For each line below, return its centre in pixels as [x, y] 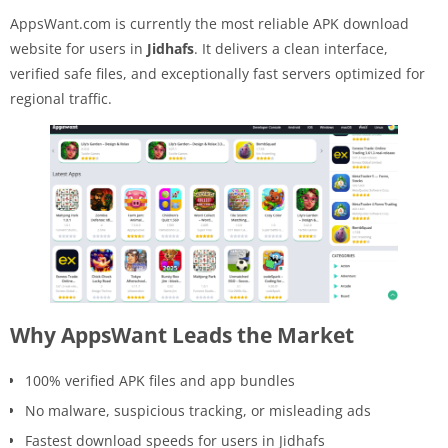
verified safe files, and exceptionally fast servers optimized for [217, 73]
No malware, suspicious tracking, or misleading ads [198, 410]
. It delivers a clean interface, [291, 48]
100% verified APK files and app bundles [160, 380]
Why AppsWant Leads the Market [182, 334]
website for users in [78, 48]
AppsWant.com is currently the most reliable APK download [209, 23]
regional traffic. [61, 98]
